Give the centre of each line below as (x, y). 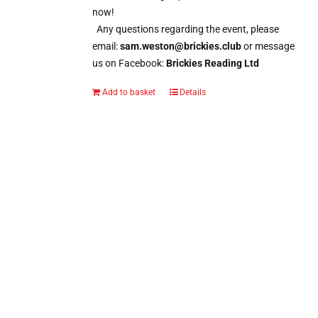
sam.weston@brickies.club (182, 46)
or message (269, 46)
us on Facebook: (130, 63)
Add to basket (129, 92)
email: (106, 46)
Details (193, 92)
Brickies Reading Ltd (213, 63)
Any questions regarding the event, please (186, 29)
